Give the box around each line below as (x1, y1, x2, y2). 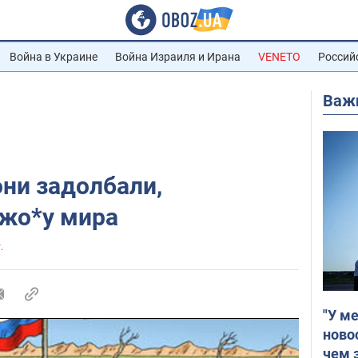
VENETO (258, 50, 300, 63)
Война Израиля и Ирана (115, 50, 241, 63)
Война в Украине (10, 50, 97, 63)
